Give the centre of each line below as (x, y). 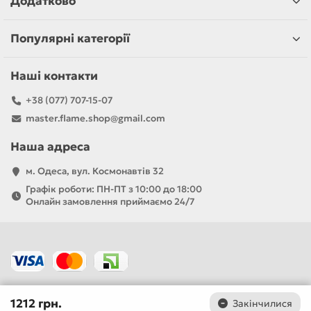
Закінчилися (262, 303)
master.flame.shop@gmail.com (95, 118)
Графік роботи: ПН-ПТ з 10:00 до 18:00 (114, 189)
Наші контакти (54, 76)
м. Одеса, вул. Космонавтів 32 (94, 171)
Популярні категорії (70, 39)
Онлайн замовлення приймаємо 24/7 (110, 202)
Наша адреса (50, 147)
